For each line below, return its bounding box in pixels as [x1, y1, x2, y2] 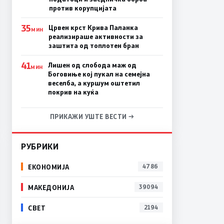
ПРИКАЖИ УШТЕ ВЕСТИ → [49, 112, 134, 121]
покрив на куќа [47, 87, 98, 97]
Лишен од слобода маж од [47, 60, 136, 70]
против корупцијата [48, 3, 116, 13]
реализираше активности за [48, 32, 143, 41]
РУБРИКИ [21, 141, 59, 152]
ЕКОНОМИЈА [28, 162, 69, 171]
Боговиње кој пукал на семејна [47, 69, 150, 79]
